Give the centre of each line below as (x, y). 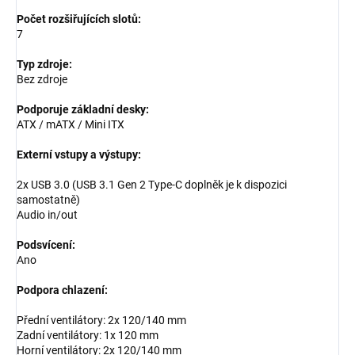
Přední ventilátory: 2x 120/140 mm (101, 320)
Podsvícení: (46, 244)
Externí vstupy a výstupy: (79, 154)
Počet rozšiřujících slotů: (79, 19)
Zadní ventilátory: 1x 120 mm (88, 335)
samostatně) (48, 199)
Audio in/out (47, 214)
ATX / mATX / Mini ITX (71, 124)
